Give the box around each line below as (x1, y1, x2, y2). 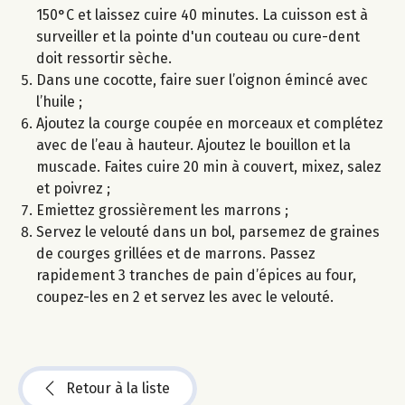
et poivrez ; (36, 179, 110, 197)
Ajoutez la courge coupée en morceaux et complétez (36, 114, 383, 132)
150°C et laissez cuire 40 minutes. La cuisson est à (36, 5, 368, 24)
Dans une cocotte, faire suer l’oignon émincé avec (36, 71, 368, 89)
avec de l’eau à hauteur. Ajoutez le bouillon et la (36, 136, 351, 154)
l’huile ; (36, 92, 82, 110)
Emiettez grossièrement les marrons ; (36, 201, 288, 219)
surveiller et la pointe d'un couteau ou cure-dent (36, 27, 360, 45)
